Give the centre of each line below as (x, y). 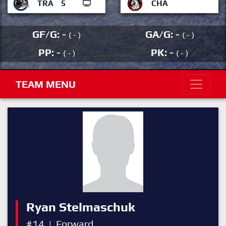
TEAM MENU (46, 84)
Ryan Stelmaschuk (81, 207)
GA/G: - (163, 34)
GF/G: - (50, 34)
